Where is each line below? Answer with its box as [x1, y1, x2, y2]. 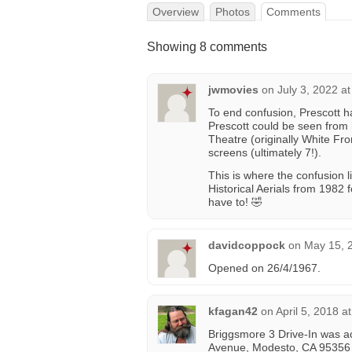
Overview [152, 5, 199, 18]
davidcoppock [208, 239, 285, 251]
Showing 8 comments [147, 40, 267, 53]
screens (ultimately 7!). [208, 146, 321, 159]
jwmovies [208, 83, 258, 96]
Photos [215, 5, 250, 18]
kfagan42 [208, 305, 258, 317]
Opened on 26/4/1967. [208, 262, 321, 274]
